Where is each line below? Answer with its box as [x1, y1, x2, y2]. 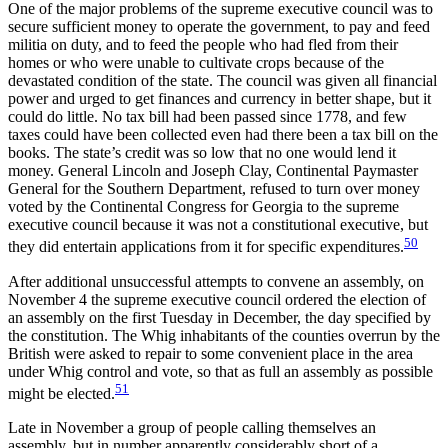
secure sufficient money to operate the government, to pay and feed [8, 18, 430, 36]
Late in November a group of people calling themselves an [8, 418, 376, 436]
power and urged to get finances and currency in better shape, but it [8, 90, 431, 108]
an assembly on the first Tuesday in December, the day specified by [8, 308, 431, 326]
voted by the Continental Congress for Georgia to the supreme [8, 198, 399, 216]
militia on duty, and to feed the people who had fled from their [8, 36, 398, 54]
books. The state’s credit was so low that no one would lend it [8, 144, 396, 162]
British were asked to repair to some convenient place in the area [8, 344, 413, 362]
